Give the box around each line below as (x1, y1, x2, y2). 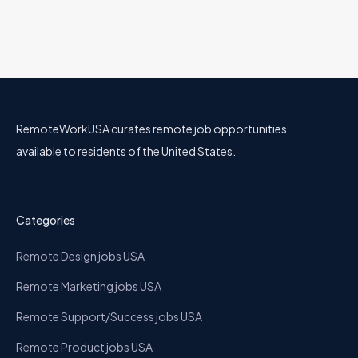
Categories (16, 213, 75, 227)
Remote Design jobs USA (16, 249, 145, 263)
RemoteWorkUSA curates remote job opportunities (16, 121, 287, 136)
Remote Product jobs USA (16, 340, 153, 354)
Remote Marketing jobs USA (16, 279, 161, 293)
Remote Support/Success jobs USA (16, 309, 202, 324)
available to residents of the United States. (16, 144, 236, 158)
